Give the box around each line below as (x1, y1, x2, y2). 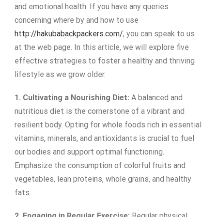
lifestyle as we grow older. (15, 70, 106, 79)
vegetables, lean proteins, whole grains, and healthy (15, 174, 191, 184)
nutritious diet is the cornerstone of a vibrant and (15, 107, 185, 116)
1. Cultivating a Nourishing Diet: (15, 93, 129, 103)
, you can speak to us (123, 29, 195, 39)
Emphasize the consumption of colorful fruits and (15, 161, 186, 170)
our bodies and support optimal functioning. (15, 147, 164, 157)
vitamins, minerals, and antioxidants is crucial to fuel (15, 134, 194, 143)
